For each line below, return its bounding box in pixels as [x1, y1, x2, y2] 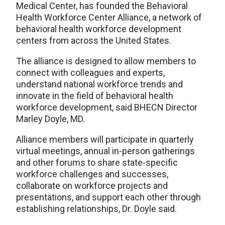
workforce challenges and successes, [16, 168, 168, 179]
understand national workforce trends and [16, 78, 183, 89]
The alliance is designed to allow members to [16, 55, 196, 66]
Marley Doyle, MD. [16, 113, 85, 124]
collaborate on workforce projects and [16, 180, 168, 191]
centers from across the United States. [16, 35, 171, 46]
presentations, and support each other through [16, 191, 201, 202]
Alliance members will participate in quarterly [16, 134, 194, 145]
